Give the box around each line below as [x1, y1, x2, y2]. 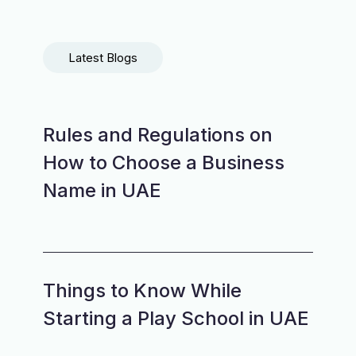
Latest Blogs [68, 50, 137, 65]
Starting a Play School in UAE [43, 307, 309, 330]
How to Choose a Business [43, 151, 284, 174]
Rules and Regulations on [43, 123, 273, 146]
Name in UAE [43, 179, 161, 202]
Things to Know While [43, 279, 242, 302]
